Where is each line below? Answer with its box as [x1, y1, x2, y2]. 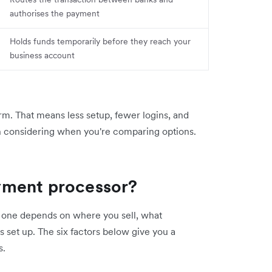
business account [10, 49, 75, 61]
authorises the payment [10, 7, 100, 19]
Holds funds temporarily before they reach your [10, 35, 191, 47]
